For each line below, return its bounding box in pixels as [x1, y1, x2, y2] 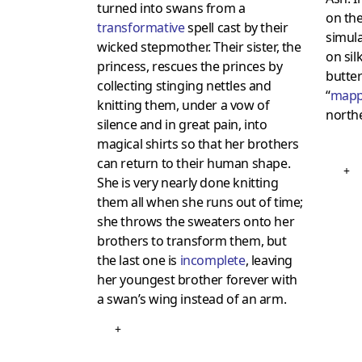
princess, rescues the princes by [97, 57, 283, 76]
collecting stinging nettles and [97, 77, 271, 95]
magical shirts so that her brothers [97, 135, 299, 154]
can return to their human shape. [97, 154, 291, 173]
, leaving [245, 251, 293, 270]
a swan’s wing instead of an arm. [97, 290, 287, 309]
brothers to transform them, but [97, 232, 287, 250]
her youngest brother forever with [97, 271, 297, 289]
